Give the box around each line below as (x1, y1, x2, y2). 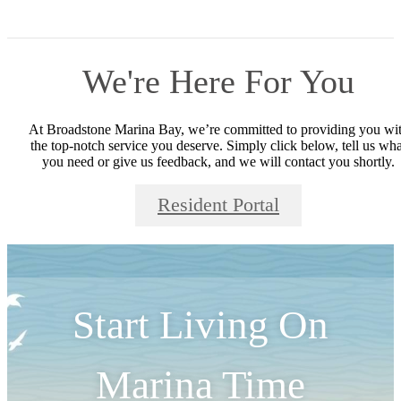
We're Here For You (82, 63, 354, 101)
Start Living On (73, 302, 328, 347)
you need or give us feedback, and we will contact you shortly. (42, 154, 395, 170)
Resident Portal (158, 194, 279, 217)
